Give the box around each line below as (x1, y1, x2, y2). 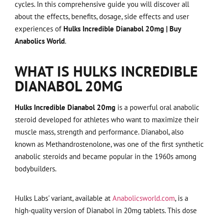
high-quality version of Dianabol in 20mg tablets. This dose (15, 205, 197, 215)
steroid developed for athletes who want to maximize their (15, 115, 199, 125)
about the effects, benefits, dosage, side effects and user (15, 12, 189, 22)
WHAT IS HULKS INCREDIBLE (15, 61, 198, 81)
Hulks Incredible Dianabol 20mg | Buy (63, 24, 181, 34)
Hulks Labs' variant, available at (15, 193, 112, 203)
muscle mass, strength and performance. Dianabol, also (15, 127, 184, 137)
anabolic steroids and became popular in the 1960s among (15, 152, 196, 162)
